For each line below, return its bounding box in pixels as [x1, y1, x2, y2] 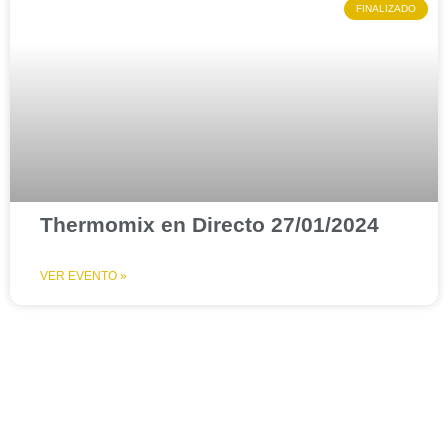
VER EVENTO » [40, 269, 127, 283]
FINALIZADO [356, 3, 416, 14]
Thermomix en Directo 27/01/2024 [40, 213, 379, 236]
